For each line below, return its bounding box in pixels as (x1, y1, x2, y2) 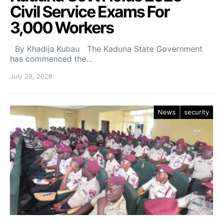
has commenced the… (10, 54, 93, 64)
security (184, 108, 209, 116)
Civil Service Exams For (10, 2, 169, 22)
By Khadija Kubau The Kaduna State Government (10, 44, 203, 54)
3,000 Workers (10, 18, 113, 38)
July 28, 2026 (10, 72, 52, 81)
